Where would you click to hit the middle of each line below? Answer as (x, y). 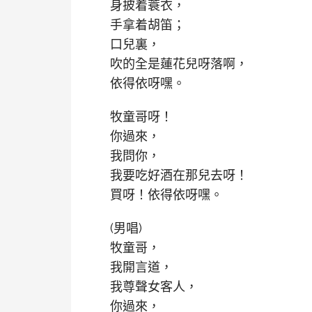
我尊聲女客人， (154, 287)
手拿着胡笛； (148, 25)
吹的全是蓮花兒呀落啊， (179, 64)
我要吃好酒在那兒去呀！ (179, 175)
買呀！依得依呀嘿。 (166, 195)
